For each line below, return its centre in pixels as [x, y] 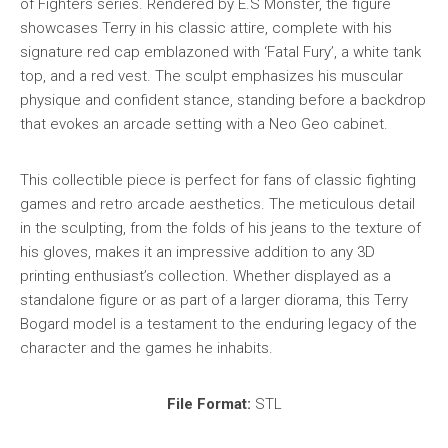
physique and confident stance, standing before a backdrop [223, 100]
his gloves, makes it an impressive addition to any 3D [197, 252]
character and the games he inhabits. [146, 348]
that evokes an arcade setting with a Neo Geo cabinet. [204, 124]
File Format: [208, 404]
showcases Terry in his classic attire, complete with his [206, 28]
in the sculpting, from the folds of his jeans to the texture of [220, 228]
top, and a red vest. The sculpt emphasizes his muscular [211, 76]
